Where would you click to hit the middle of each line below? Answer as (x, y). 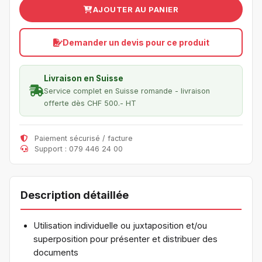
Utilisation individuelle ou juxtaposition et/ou (120, 225)
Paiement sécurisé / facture (82, 138)
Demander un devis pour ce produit (136, 42)
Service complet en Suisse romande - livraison (127, 91)
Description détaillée (75, 195)
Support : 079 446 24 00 (77, 149)
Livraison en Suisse (84, 78)
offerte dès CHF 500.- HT (90, 103)
